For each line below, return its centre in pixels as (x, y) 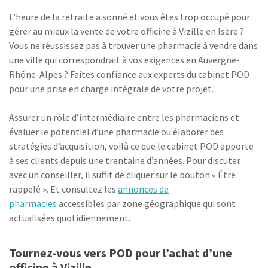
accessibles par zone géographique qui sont (146, 203)
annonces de (143, 189)
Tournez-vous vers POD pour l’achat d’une (121, 253)
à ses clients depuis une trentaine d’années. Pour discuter (125, 160)
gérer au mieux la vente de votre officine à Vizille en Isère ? (127, 31)
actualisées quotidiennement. (70, 218)
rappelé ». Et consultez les (63, 189)
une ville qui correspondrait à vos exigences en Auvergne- (124, 60)
